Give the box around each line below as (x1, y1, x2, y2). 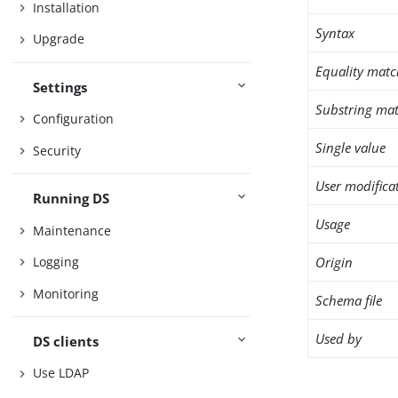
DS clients (33, 331, 99, 350)
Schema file (315, 291, 383, 309)
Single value (315, 139, 386, 156)
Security (33, 141, 82, 159)
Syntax (315, 24, 355, 42)
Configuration (33, 110, 115, 128)
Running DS (33, 189, 110, 208)
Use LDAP (33, 364, 90, 382)
